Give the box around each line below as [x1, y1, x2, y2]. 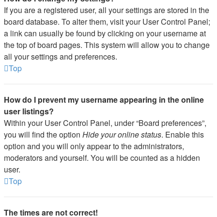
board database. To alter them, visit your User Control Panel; [4, 16, 210, 27]
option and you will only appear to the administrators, [4, 140, 184, 152]
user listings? [4, 106, 54, 117]
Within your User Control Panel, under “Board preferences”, [4, 117, 206, 128]
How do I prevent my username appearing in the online [4, 94, 204, 105]
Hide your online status [82, 129, 161, 140]
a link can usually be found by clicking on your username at [4, 28, 206, 39]
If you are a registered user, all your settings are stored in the [4, 4, 209, 15]
